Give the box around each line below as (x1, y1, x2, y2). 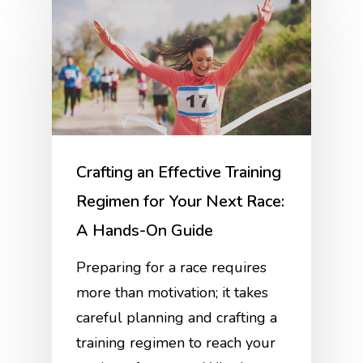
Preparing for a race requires (76, 258, 267, 278)
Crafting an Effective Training (76, 161, 282, 184)
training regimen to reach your (76, 333, 276, 353)
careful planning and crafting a (76, 308, 278, 328)
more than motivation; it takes (76, 283, 269, 303)
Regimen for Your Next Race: (76, 190, 285, 213)
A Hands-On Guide (76, 220, 214, 242)
